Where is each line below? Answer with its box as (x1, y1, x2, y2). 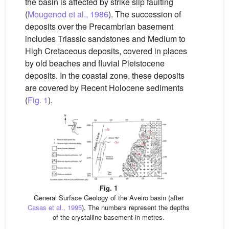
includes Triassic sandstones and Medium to (25, 33, 186, 44)
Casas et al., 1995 (27, 202, 82, 212)
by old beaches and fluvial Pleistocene (25, 57, 165, 69)
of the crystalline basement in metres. (52, 212, 165, 222)
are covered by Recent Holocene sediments (25, 82, 184, 94)
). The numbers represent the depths (81, 202, 190, 212)
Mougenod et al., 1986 (28, 8, 108, 20)
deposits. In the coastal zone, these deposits (25, 70, 185, 81)
